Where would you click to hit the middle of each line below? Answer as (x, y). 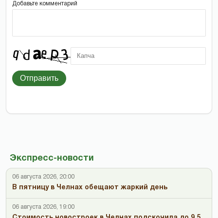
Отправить (39, 78)
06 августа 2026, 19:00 (43, 207)
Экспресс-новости (52, 158)
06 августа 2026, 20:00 (43, 177)
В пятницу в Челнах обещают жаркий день (90, 187)
